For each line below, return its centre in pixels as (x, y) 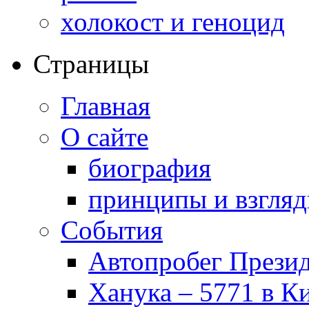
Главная (106, 106)
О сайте (104, 137)
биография (150, 168)
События (112, 230)
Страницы (91, 63)
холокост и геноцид (173, 21)
